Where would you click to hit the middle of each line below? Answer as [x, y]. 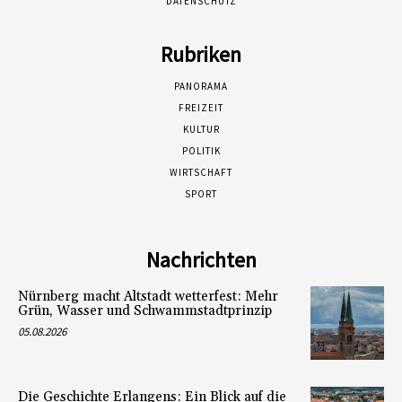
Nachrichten [201, 259]
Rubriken [201, 54]
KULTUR [201, 129]
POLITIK [201, 150]
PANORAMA [201, 86]
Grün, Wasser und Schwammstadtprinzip [145, 310]
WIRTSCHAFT [201, 172]
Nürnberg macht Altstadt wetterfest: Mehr [148, 296]
